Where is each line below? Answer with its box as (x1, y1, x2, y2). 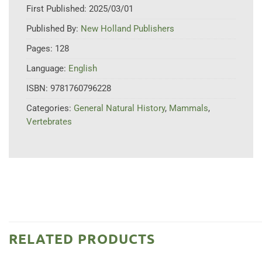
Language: (26, 63, 68, 74)
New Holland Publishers (81, 23, 174, 35)
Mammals (169, 103, 208, 114)
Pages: (26, 43, 55, 54)
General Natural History (74, 103, 165, 114)
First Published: (26, 4, 89, 15)
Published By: (26, 23, 81, 35)
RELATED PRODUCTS (9, 230, 156, 248)
